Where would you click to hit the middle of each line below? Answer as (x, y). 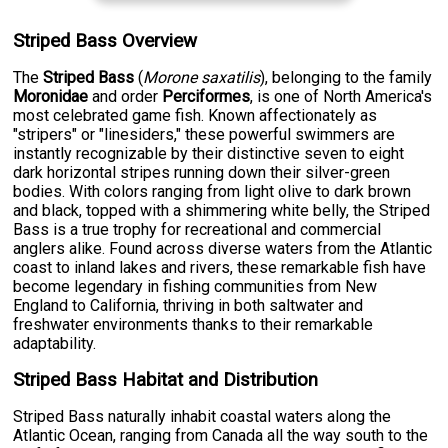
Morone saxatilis (202, 78)
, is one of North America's (341, 97)
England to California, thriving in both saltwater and (188, 306)
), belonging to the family (346, 78)
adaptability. (55, 344)
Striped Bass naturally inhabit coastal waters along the (202, 417)
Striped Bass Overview (105, 41)
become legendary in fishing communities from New (195, 287)
